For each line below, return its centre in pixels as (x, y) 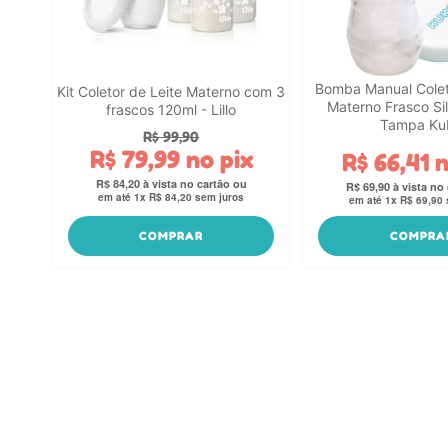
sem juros (218, 197)
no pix (216, 159)
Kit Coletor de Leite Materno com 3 (171, 91)
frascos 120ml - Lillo (171, 109)
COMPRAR (171, 235)
